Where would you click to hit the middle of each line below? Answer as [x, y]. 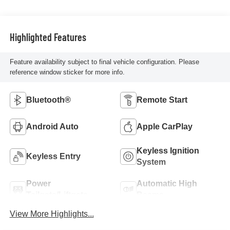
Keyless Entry [53, 156]
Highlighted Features [48, 37]
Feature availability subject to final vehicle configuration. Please [104, 62]
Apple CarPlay [165, 126]
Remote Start [162, 100]
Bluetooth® [48, 100]
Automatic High [167, 183]
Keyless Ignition [168, 150]
